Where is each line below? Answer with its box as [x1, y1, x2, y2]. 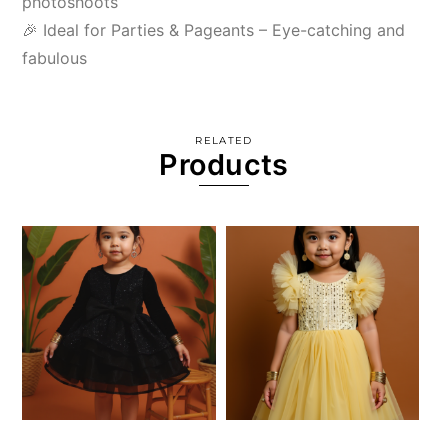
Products [159, 146, 289, 182]
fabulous [22, 47, 88, 68]
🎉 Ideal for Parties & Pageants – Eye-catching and [22, 19, 406, 40]
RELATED [195, 133, 253, 147]
